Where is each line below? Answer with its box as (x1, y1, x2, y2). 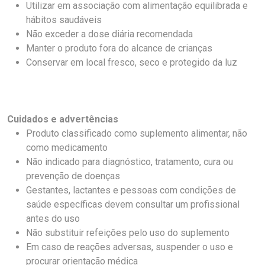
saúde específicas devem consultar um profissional (26, 199, 240, 210)
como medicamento (26, 142, 108, 153)
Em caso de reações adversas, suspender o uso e (26, 241, 233, 253)
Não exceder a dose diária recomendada (26, 28, 193, 40)
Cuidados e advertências (7, 114, 118, 125)
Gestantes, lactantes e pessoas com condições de (26, 185, 236, 196)
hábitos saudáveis (26, 14, 102, 25)
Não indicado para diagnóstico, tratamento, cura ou (26, 156, 233, 167)
